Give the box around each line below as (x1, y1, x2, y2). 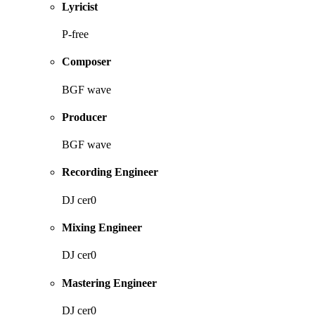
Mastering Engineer (62, 276, 157, 289)
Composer (62, 56, 111, 68)
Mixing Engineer (62, 221, 142, 233)
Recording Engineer (62, 166, 158, 179)
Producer (62, 110, 107, 123)
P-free (62, 28, 89, 41)
